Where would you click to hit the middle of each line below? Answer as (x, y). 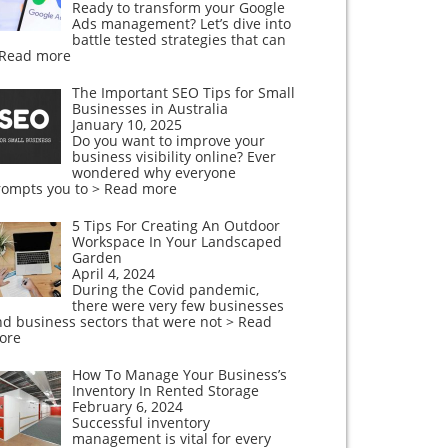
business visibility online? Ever (173, 156)
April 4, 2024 (113, 273)
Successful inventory (140, 422)
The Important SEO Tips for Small (183, 92)
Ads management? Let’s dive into (181, 23)
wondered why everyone (153, 172)
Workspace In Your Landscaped (176, 241)
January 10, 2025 (126, 124)
